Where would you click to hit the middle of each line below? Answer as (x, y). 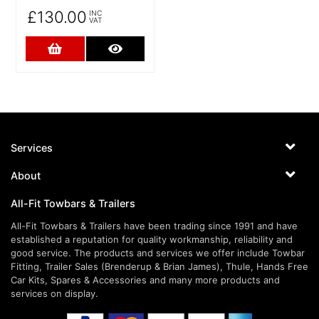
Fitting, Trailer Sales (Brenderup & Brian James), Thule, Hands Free (159, 266)
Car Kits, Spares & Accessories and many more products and (145, 279)
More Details (159, 48)
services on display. (54, 293)
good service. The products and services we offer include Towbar (158, 252)
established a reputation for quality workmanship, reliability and (152, 239)
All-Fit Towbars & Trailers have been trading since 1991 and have (154, 225)
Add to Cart (96, 48)
